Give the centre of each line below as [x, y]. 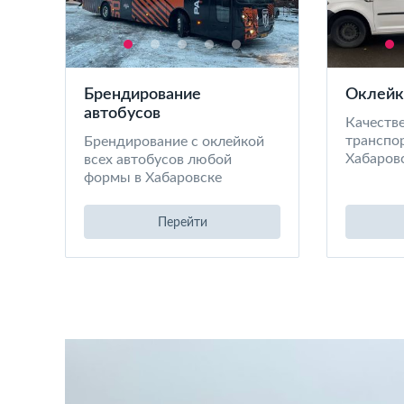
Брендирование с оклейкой [174, 142]
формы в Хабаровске [153, 178]
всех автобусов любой [158, 160]
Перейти [182, 223]
